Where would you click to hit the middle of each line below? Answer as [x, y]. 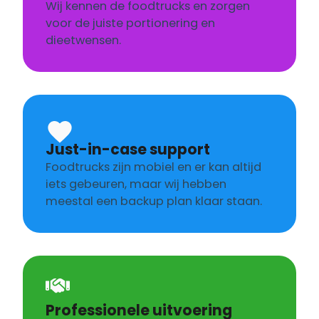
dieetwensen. [83, 41]
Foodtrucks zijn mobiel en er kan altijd [153, 167]
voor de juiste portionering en [130, 23]
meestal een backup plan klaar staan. [154, 202]
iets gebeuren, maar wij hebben [136, 184]
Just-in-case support [128, 150]
